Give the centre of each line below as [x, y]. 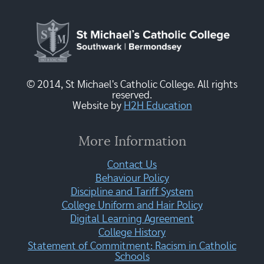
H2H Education [158, 106]
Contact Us [132, 165]
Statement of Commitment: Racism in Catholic [132, 246]
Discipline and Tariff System [132, 192]
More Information [132, 141]
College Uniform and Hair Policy [132, 205]
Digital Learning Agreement [132, 219]
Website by [98, 106]
